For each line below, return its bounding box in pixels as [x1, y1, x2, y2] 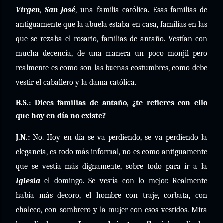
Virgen [16, 5, 40, 14]
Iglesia [16, 176, 40, 185]
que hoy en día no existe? [16, 111, 106, 120]
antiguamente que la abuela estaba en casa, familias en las [16, 20, 207, 29]
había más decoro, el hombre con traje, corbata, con [16, 191, 207, 200]
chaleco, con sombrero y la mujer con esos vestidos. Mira [16, 205, 207, 214]
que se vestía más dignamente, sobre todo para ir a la [16, 162, 207, 171]
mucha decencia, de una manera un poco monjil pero [16, 49, 207, 58]
